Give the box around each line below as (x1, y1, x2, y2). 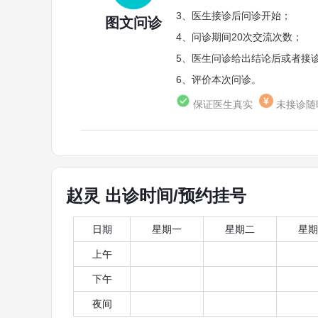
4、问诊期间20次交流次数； (176, 31, 302, 43)
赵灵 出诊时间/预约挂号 (66, 185, 246, 205)
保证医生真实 (190, 99, 253, 110)
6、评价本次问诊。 (176, 74, 261, 85)
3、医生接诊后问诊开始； (176, 10, 291, 21)
